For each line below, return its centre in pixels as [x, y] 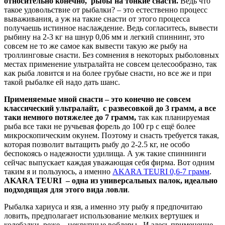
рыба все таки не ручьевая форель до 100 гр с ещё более [100, 126]
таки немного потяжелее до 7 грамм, [70, 117]
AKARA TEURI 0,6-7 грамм [161, 171]
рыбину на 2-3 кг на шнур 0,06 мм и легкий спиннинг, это [104, 37]
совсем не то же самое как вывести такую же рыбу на [96, 46]
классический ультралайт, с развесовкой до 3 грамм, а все [110, 108]
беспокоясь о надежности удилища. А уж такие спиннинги [105, 153]
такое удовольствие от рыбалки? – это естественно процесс [106, 10]
